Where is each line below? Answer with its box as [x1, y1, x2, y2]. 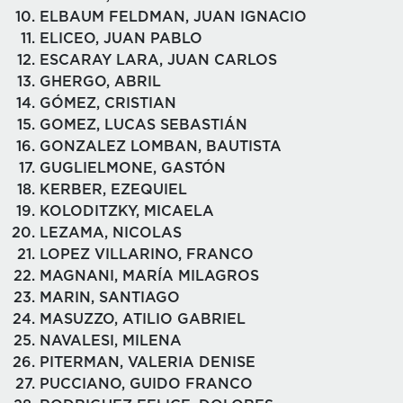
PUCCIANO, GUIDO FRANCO [40, 376, 253, 391]
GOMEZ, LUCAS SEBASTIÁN [40, 117, 247, 132]
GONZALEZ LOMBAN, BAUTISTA [40, 139, 282, 154]
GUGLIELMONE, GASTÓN [40, 160, 226, 175]
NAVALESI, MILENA [40, 333, 182, 348]
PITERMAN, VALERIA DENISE [40, 354, 255, 370]
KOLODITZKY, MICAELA [40, 203, 214, 219]
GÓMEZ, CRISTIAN [40, 95, 176, 111]
